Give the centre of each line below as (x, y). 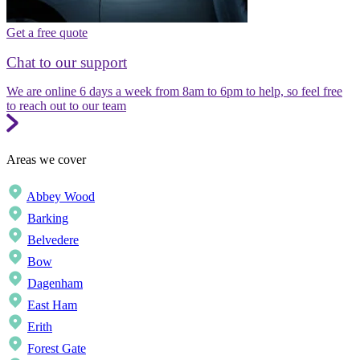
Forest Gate (57, 348)
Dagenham (55, 283)
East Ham (52, 305)
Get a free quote (47, 32)
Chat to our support (67, 62)
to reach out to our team (66, 106)
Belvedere (53, 239)
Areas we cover (46, 159)
